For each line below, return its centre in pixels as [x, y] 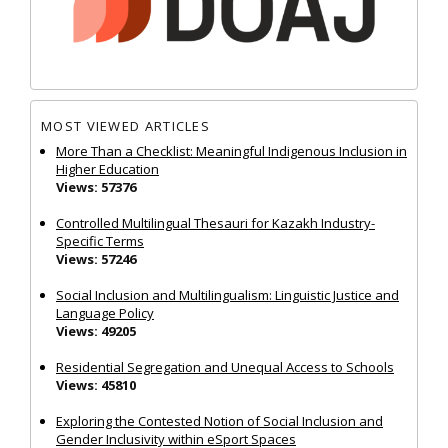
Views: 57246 [96, 258]
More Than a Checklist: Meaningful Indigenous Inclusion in [231, 150]
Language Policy [105, 312]
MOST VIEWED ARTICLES [125, 126]
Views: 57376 [96, 186]
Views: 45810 [96, 384]
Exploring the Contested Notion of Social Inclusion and [219, 420]
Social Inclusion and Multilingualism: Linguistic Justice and [227, 294]
